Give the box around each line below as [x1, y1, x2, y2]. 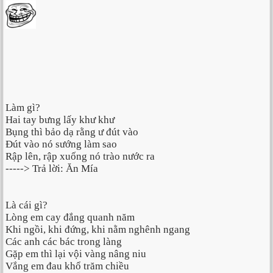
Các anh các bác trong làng [5, 236, 122, 248]
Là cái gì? [5, 199, 48, 211]
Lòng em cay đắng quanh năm [5, 211, 135, 224]
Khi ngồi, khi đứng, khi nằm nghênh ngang [5, 224, 190, 236]
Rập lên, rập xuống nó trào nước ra [5, 151, 155, 163]
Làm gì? [5, 102, 40, 114]
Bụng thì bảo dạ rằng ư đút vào [5, 126, 138, 138]
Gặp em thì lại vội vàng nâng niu [5, 248, 146, 260]
